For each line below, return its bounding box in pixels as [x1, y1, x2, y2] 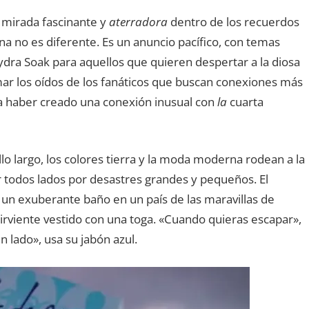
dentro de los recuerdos [167, 13, 299, 30]
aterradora [108, 13, 168, 30]
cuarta [226, 93, 263, 110]
